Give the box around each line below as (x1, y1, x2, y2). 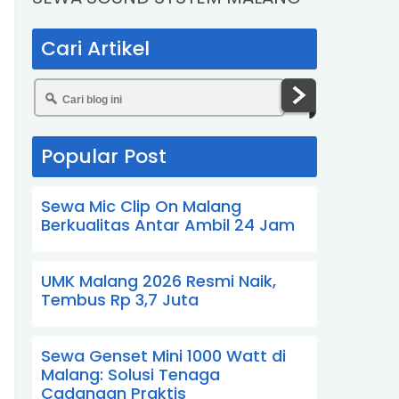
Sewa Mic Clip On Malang (41, 195, 241, 217)
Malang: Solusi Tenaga (41, 363, 220, 386)
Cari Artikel (41, 35, 150, 62)
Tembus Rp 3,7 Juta (41, 289, 199, 311)
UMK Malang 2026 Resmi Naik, (41, 270, 276, 292)
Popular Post (41, 142, 167, 170)
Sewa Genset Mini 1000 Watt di (41, 345, 286, 367)
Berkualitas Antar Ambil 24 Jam (41, 214, 295, 236)
